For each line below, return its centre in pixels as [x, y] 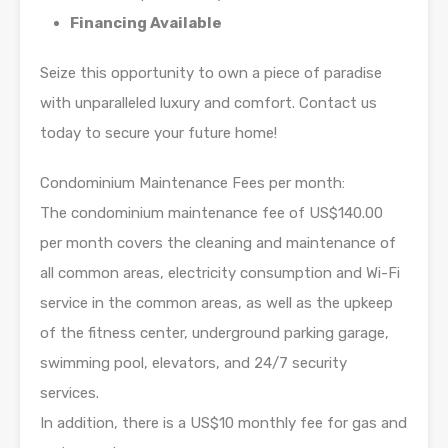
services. [69, 393]
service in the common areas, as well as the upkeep [216, 303]
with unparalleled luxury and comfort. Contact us [208, 103]
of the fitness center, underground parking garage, [214, 333]
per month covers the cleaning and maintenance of [218, 243]
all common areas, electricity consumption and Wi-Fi [220, 273]
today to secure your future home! [158, 133]
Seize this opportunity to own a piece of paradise [211, 73]
